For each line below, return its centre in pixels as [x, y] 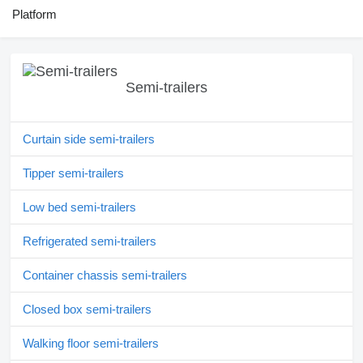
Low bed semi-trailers [79, 207]
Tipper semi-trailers [73, 173]
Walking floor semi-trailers [91, 344]
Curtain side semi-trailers [89, 139]
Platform [34, 15]
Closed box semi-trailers [87, 310]
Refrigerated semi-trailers [90, 241]
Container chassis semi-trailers [105, 275]
